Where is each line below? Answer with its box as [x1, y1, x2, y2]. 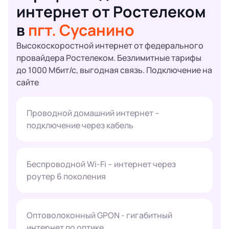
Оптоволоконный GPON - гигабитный [27, 210, 172, 221]
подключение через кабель [27, 120, 133, 131]
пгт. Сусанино [28, 19, 134, 40]
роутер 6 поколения [27, 171, 106, 182]
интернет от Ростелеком [16, 1, 206, 22]
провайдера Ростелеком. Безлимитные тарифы [16, 52, 201, 63]
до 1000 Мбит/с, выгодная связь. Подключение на [16, 64, 212, 76]
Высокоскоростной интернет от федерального [16, 40, 203, 51]
